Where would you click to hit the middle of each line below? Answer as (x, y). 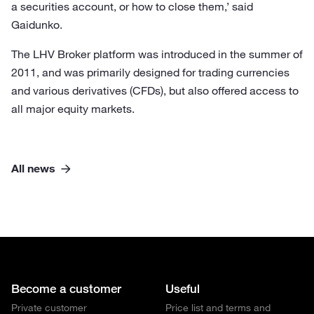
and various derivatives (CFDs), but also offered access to (155, 90)
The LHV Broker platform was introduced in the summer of (157, 54)
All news (33, 168)
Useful (183, 288)
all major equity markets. (73, 109)
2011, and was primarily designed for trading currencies (150, 72)
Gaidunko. (37, 25)
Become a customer (66, 288)
